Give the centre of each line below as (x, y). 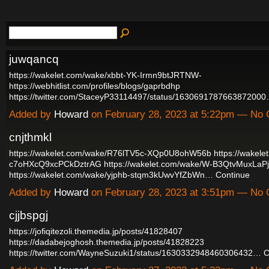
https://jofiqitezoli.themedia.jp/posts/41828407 (96, 231)
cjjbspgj (29, 215)
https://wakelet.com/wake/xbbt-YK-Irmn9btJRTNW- (105, 75)
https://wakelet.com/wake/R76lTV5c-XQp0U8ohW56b (110, 153)
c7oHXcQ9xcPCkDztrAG (55, 164)
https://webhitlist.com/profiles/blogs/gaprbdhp (95, 86)
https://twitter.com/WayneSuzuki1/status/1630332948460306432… (135, 252)
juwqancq (34, 59)
